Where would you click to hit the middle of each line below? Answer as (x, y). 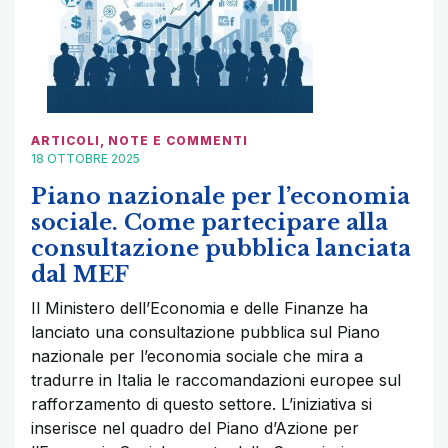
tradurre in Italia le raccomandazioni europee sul (216, 380)
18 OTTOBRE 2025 (85, 159)
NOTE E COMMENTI (178, 141)
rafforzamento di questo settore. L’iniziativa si (201, 404)
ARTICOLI (65, 141)
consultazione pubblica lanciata (221, 249)
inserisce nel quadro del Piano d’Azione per (195, 428)
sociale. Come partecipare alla (209, 223)
